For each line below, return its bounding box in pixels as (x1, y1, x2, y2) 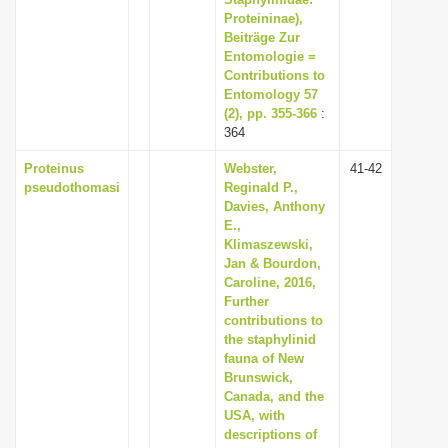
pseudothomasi (24, 180, 120, 195)
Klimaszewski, (224, 237, 313, 252)
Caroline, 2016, (224, 275, 316, 290)
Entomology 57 (224, 87, 318, 102)
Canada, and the (224, 389, 324, 404)
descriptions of (224, 427, 317, 442)
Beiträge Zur (224, 30, 300, 45)
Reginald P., (224, 180, 298, 195)
